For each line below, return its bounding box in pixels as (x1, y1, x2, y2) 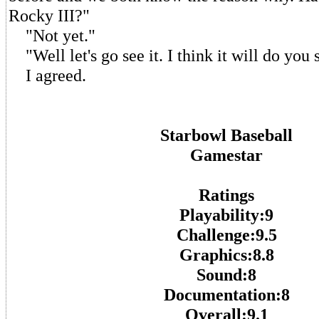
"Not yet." (9, 26, 95, 45)
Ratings (199, 185, 254, 204)
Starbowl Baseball (160, 125, 293, 145)
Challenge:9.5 (176, 225, 277, 244)
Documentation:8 (163, 285, 290, 304)
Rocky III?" (9, 6, 90, 25)
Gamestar (190, 145, 263, 164)
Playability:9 (179, 205, 273, 224)
